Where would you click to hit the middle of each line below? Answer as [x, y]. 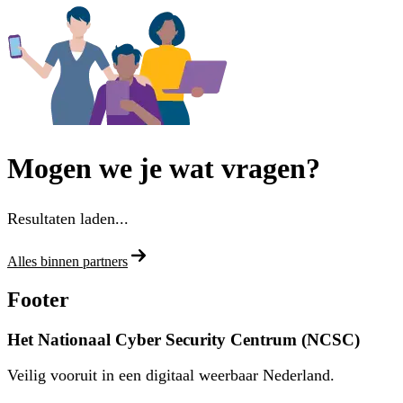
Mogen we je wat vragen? [164, 169]
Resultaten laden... [68, 218]
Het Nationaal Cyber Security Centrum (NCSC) [184, 339]
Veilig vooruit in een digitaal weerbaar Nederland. [171, 376]
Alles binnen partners [67, 261]
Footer [38, 299]
